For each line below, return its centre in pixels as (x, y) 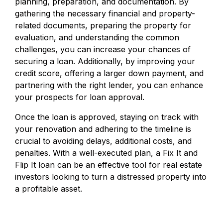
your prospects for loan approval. (80, 97)
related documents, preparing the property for (103, 25)
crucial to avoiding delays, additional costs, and (103, 141)
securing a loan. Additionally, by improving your (105, 61)
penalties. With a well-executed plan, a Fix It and (106, 153)
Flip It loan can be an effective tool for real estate (109, 165)
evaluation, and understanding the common (97, 37)
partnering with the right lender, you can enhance (109, 85)
